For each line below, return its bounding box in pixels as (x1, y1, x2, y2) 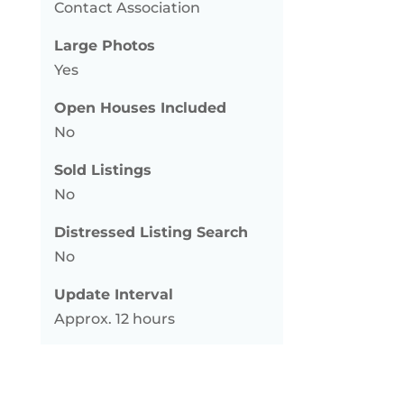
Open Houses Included (53, 99, 226, 116)
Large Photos (53, 37, 155, 54)
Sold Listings (53, 161, 151, 179)
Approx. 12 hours (53, 310, 175, 327)
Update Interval (53, 286, 173, 303)
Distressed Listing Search (53, 224, 248, 241)
